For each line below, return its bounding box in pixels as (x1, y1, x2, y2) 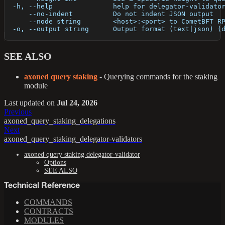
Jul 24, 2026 (57, 98, 97, 107)
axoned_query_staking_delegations (4, 117, 116, 126)
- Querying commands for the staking (97, 72, 217, 81)
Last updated (4, 98, 45, 107)
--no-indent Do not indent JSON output (5, 10, 213, 18)
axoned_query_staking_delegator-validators (4, 135, 142, 144)
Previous (4, 107, 32, 117)
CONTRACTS (24, 207, 73, 216)
